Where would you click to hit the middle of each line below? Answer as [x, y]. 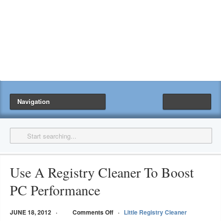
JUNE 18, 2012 [31, 212]
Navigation [34, 101]
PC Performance [55, 190]
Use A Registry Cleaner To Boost [102, 172]
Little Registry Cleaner [155, 212]
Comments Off [93, 212]
